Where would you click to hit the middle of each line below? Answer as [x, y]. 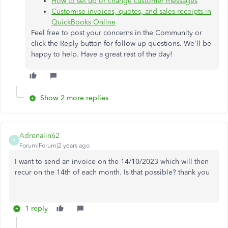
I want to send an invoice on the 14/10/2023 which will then [112, 161]
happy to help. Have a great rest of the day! [102, 54]
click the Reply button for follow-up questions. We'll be [121, 43]
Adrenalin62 [39, 135]
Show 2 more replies [74, 98]
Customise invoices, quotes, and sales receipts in [131, 11]
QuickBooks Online [83, 22]
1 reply [36, 208]
